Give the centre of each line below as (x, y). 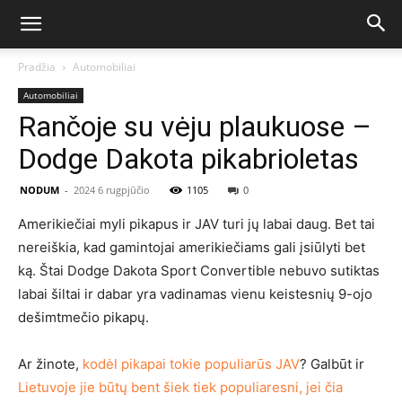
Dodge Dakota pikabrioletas (188, 159)
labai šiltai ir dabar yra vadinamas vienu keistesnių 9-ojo (195, 294)
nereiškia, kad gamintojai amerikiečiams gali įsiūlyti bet (192, 247)
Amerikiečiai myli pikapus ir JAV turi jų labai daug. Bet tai (197, 224)
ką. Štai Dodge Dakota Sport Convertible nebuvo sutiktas (199, 271)
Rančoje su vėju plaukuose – (195, 127)
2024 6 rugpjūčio (112, 190)
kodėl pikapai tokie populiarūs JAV (191, 364)
